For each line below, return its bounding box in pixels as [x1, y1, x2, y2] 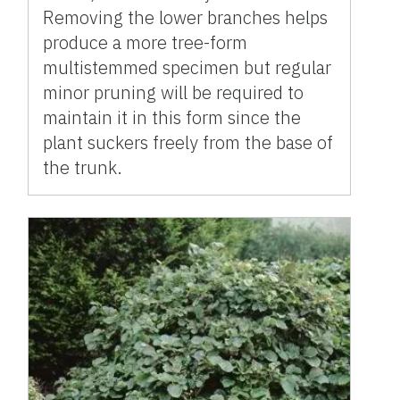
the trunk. [43, 154, 123, 179]
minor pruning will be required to [43, 79, 304, 104]
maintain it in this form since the [43, 104, 302, 129]
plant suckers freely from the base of [43, 129, 334, 154]
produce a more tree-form [43, 29, 248, 54]
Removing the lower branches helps [43, 4, 329, 29]
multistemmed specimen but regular [43, 54, 332, 79]
